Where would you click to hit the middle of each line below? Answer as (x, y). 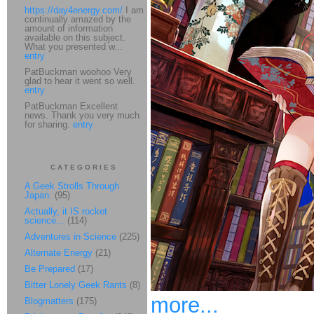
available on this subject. (75, 37)
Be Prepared (50, 269)
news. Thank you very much (82, 115)
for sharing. (49, 124)
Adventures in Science (70, 237)
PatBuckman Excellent (71, 106)
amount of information (69, 28)
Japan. (40, 195)
